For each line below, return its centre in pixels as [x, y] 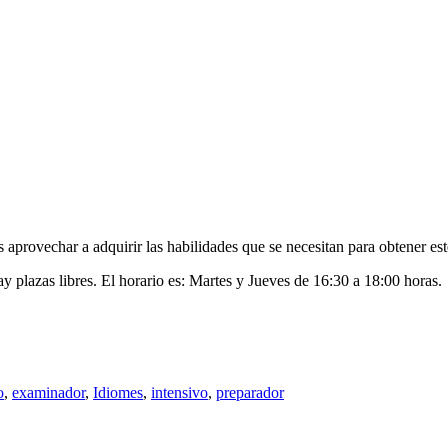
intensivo [179, 393]
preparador [250, 393]
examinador [48, 393]
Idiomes [118, 393]
